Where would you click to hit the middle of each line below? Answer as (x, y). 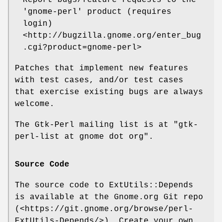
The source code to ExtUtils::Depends (104, 185)
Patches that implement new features (102, 69)
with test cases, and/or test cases (99, 81)
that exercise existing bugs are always (109, 92)
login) (38, 24)
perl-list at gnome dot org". (84, 137)
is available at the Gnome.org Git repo (109, 197)
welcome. (35, 104)
